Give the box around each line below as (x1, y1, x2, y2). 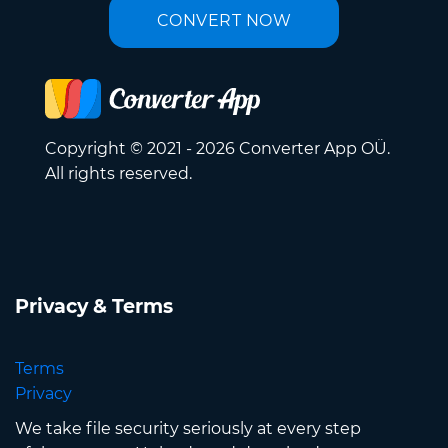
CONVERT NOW (156, 10, 292, 30)
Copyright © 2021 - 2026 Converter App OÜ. (45, 139, 390, 159)
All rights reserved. (45, 164, 192, 184)
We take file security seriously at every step (15, 419, 361, 439)
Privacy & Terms (15, 294, 173, 319)
